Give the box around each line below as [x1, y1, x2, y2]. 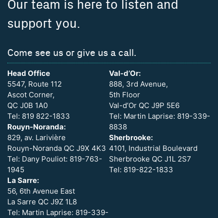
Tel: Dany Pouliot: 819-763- [7, 154, 102, 164]
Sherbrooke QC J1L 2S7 [109, 154, 191, 164]
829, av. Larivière [7, 133, 66, 143]
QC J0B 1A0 [7, 101, 48, 110]
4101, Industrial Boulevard [109, 144, 198, 153]
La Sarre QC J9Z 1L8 [7, 197, 77, 207]
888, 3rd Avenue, [109, 79, 168, 89]
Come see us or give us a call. [7, 48, 136, 59]
